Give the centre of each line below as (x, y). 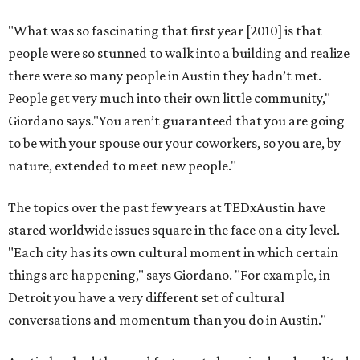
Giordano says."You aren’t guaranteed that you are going (176, 121)
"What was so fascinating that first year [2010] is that (165, 31)
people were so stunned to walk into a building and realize (179, 53)
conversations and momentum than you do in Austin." (167, 320)
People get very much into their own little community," (169, 98)
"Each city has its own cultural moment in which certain (173, 252)
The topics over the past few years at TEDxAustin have (167, 207)
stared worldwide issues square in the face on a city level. (174, 230)
